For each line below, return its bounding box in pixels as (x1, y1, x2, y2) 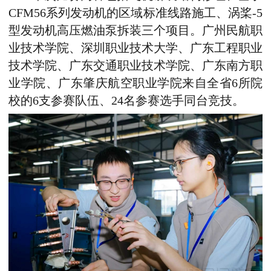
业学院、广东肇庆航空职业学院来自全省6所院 (8, 76, 263, 90)
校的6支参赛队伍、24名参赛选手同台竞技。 (8, 94, 244, 107)
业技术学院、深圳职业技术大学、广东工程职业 (8, 41, 263, 54)
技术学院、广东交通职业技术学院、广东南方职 (8, 59, 263, 72)
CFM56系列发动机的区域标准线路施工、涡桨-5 (8, 6, 263, 19)
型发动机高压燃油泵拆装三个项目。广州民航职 (8, 24, 263, 37)
